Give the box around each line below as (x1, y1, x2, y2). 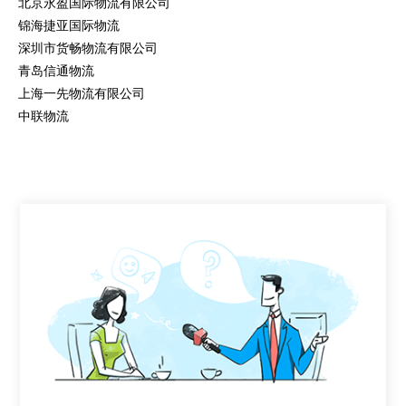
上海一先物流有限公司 (18, 86, 145, 101)
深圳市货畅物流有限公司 (18, 41, 158, 55)
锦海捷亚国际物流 (18, 18, 120, 33)
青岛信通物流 (18, 63, 94, 78)
